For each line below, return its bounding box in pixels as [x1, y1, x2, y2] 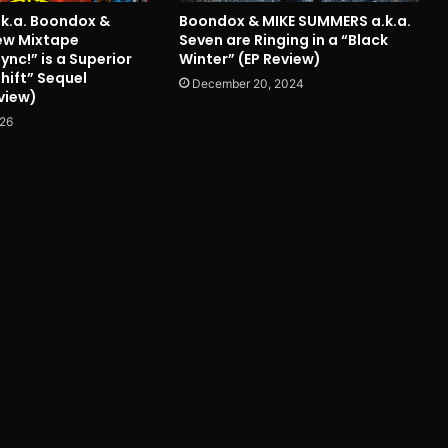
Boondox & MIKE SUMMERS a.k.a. [178, 10, 411, 31]
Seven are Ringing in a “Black [178, 29, 388, 50]
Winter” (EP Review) [178, 48, 321, 69]
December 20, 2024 [191, 75, 304, 91]
